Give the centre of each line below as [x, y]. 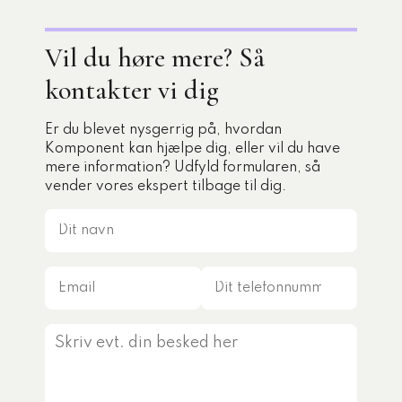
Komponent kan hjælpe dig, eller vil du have [192, 149]
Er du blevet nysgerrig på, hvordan [163, 130]
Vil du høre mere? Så [155, 58]
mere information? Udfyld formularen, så [183, 168]
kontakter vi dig [132, 90]
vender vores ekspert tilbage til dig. [167, 187]
